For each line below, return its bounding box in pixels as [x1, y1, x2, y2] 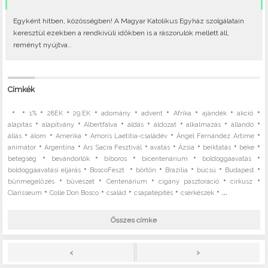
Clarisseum [8, 188, 42, 197]
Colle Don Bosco [50, 188, 99, 197]
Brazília [165, 166, 188, 174]
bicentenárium [141, 154, 188, 163]
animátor [8, 143, 36, 151]
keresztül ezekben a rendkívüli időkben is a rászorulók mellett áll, [13, 28, 229, 37]
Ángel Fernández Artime [176, 132, 254, 140]
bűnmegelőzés [8, 177, 55, 185]
